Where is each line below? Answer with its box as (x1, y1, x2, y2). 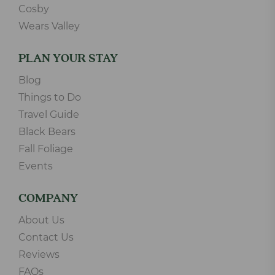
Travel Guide (18, 109, 79, 121)
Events (18, 160, 53, 172)
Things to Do (18, 91, 81, 104)
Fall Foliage (18, 143, 73, 155)
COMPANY (18, 191, 78, 207)
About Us (18, 214, 64, 227)
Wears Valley (18, 20, 80, 33)
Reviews (18, 249, 60, 261)
